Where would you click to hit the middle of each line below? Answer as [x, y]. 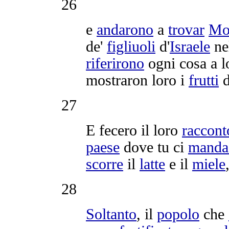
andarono [125, 29]
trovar [186, 29]
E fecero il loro [134, 130]
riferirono [115, 63]
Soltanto [111, 214]
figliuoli [131, 46]
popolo [178, 214]
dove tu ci [154, 147]
